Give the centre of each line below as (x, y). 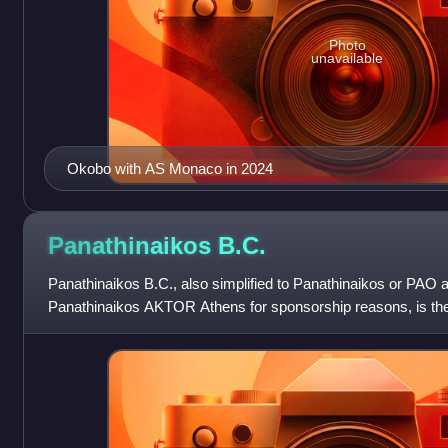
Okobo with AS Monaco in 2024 (169, 168)
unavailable (347, 57)
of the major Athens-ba (121, 329)
